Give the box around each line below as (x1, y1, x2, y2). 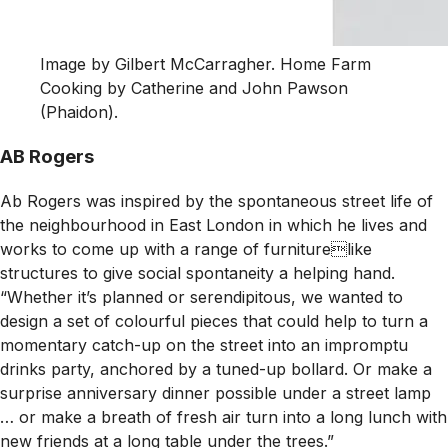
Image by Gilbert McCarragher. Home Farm (40, 53, 371, 74)
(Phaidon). (40, 101, 118, 122)
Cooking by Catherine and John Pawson (40, 77, 348, 98)
